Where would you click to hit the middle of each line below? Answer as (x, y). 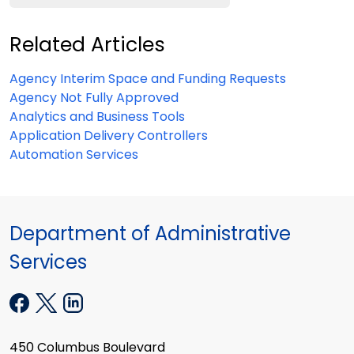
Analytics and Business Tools (97, 116)
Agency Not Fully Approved (94, 97)
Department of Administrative (150, 233)
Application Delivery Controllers (109, 135)
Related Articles (87, 44)
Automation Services (74, 154)
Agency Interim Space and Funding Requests (148, 78)
